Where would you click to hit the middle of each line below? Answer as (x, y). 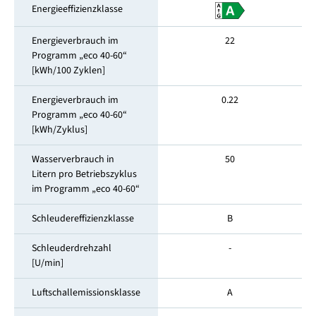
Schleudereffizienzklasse (83, 219)
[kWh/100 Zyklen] (68, 71)
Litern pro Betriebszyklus (84, 175)
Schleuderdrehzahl (71, 249)
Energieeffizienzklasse (77, 10)
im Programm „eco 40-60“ (85, 189)
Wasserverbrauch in (73, 160)
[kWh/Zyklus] (59, 130)
